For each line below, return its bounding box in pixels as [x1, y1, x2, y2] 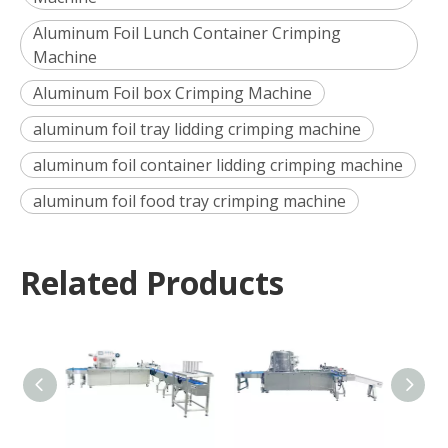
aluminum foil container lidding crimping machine [33, 154, 403, 177]
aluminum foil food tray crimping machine [33, 190, 346, 213]
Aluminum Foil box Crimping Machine [33, 82, 312, 105]
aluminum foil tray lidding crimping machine [33, 118, 361, 141]
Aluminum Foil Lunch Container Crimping [33, 22, 341, 45]
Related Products [20, 261, 284, 305]
